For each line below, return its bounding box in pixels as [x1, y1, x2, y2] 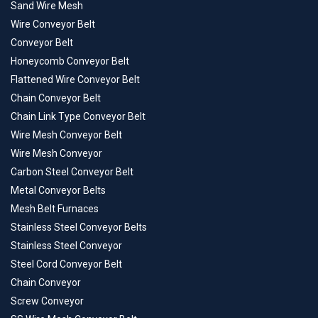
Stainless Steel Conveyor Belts [11, 221, 147, 234]
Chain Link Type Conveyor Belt [11, 111, 146, 123]
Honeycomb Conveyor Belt [11, 55, 129, 67]
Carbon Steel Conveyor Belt [11, 166, 133, 178]
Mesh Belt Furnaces [11, 203, 99, 215]
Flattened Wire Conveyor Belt [11, 74, 140, 86]
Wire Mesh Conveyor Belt [11, 129, 122, 141]
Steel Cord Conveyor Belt [11, 258, 122, 270]
